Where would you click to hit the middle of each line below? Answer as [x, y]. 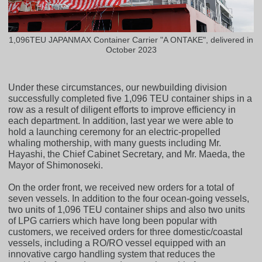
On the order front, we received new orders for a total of [121, 187]
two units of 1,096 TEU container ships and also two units [127, 209]
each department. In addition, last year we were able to [121, 120]
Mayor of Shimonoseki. [56, 165]
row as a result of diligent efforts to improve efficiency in [122, 109]
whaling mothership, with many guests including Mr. [115, 143]
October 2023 [131, 49]
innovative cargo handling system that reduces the [112, 254]
